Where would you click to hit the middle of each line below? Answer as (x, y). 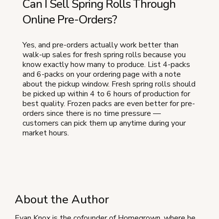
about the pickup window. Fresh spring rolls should (109, 84)
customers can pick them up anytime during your (104, 123)
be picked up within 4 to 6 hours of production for (106, 94)
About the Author (62, 199)
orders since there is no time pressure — (92, 113)
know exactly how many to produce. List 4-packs (106, 64)
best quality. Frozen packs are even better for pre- (109, 103)
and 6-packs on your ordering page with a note (102, 74)
